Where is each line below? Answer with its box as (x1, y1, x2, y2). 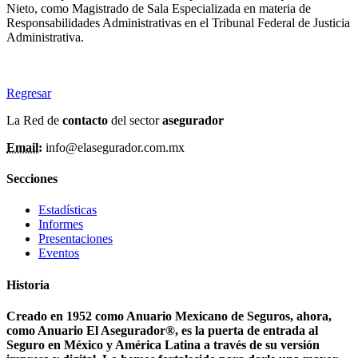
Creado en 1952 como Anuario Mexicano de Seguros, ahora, (6, 308, 332, 323)
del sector (111, 113, 162, 127)
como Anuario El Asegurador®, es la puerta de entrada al (6, 323, 318, 337)
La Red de (6, 113, 62, 127)
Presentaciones (38, 232, 113, 246)
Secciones (6, 172, 58, 186)
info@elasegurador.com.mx (42, 140, 185, 154)
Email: (6, 140, 42, 154)
